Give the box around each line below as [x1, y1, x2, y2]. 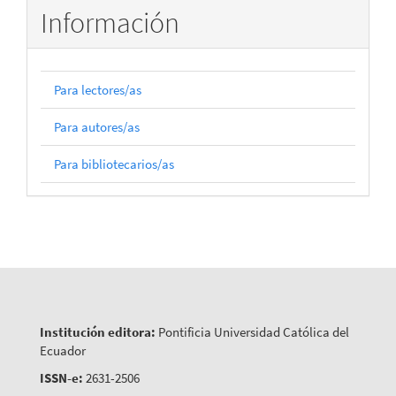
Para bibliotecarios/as [54, 156, 174, 173]
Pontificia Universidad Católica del [156, 323, 349, 340]
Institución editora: [40, 323, 156, 340]
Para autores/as [54, 118, 140, 136]
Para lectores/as [54, 81, 141, 99]
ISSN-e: [40, 369, 83, 387]
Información [41, 4, 179, 41]
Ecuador [40, 341, 86, 359]
